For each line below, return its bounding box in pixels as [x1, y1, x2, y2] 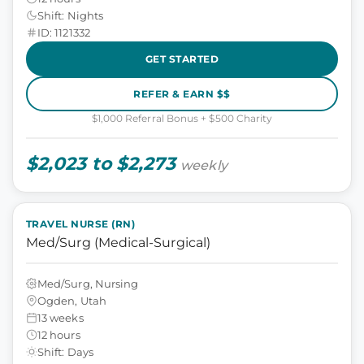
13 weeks [37, 310, 84, 324]
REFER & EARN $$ [133, 87, 231, 100]
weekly [180, 158, 227, 173]
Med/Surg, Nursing [37, 276, 139, 290]
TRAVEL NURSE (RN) [26, 218, 136, 230]
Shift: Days [37, 344, 93, 358]
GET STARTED [145, 52, 219, 65]
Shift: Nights [37, 8, 103, 22]
